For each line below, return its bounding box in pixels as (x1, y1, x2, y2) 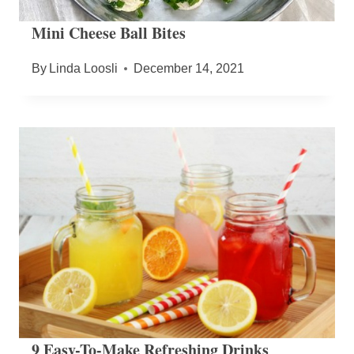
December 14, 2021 (134, 62, 245, 76)
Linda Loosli (49, 62, 119, 76)
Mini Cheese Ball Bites (32, 21, 186, 45)
